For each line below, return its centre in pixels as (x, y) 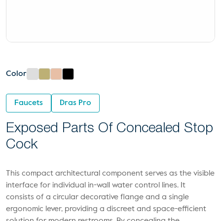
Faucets (29, 103)
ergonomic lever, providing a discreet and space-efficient (106, 209)
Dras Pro (75, 103)
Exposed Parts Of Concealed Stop (110, 129)
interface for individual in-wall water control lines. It (96, 185)
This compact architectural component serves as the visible (110, 174)
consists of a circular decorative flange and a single (97, 197)
